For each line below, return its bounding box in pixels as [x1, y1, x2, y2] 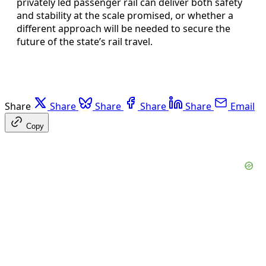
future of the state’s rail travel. [17, 35, 153, 49]
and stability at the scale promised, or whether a [17, 9, 233, 23]
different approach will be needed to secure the [17, 22, 230, 36]
